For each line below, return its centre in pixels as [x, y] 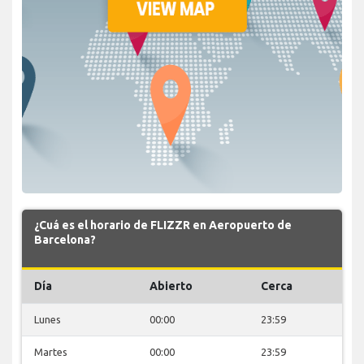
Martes [51, 351]
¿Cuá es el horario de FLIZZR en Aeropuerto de [163, 225]
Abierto [171, 286]
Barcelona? [65, 239]
